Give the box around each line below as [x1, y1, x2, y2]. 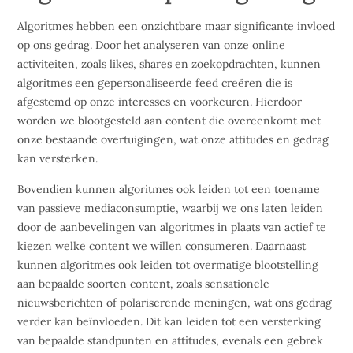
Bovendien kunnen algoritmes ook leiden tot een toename [17, 181, 321, 196]
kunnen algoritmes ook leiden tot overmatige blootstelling [17, 257, 319, 272]
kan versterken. [17, 151, 98, 166]
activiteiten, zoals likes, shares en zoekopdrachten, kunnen [17, 57, 321, 72]
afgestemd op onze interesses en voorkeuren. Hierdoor [17, 95, 303, 110]
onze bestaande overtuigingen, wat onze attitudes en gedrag [17, 132, 329, 147]
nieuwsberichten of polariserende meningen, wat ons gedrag [17, 295, 333, 310]
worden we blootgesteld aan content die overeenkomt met [17, 113, 321, 128]
